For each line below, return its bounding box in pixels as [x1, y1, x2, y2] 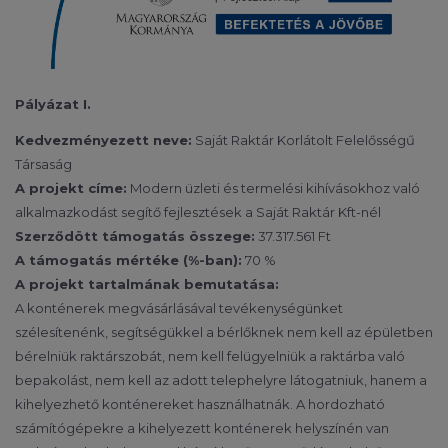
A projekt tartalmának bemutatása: [15, 275, 279, 292]
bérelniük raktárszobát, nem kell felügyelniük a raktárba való [15, 347, 405, 364]
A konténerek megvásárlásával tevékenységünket [15, 299, 343, 316]
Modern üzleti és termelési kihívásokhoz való [127, 179, 420, 196]
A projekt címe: [15, 179, 127, 196]
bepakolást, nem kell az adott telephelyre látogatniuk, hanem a [15, 371, 427, 388]
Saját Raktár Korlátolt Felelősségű [192, 131, 415, 148]
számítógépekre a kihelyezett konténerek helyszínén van [15, 419, 389, 436]
